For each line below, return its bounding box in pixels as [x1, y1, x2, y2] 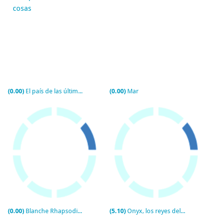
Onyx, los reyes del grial [127, 207, 181, 215]
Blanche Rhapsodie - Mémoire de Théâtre [26, 207, 78, 215]
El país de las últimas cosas [26, 87, 78, 95]
